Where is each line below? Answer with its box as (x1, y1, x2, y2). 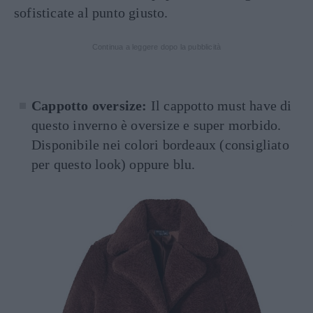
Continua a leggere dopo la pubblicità (92, 42, 221, 51)
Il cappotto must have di (150, 97, 292, 113)
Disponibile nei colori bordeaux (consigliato (31, 136, 289, 152)
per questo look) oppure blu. (31, 156, 196, 172)
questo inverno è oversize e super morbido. (31, 117, 282, 133)
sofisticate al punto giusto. (14, 4, 168, 20)
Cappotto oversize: (31, 97, 151, 113)
